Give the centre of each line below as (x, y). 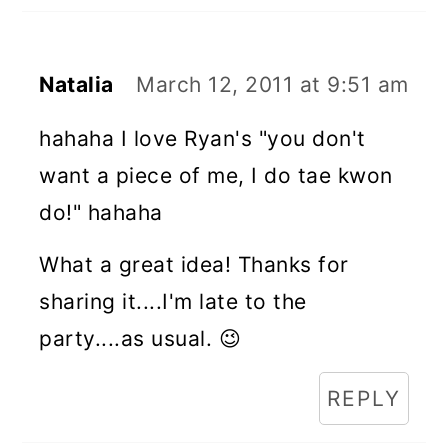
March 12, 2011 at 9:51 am (272, 84)
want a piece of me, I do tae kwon (216, 175)
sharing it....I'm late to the (173, 301)
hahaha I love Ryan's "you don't (202, 138)
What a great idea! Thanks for (194, 264)
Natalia (76, 84)
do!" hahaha (101, 212)
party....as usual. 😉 (140, 338)
